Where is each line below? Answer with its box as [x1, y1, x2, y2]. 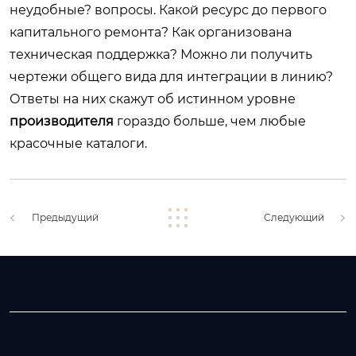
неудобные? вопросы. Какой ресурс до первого [10, 2, 327, 17]
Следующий [264, 211, 324, 223]
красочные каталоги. [10, 135, 147, 151]
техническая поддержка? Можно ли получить [10, 46, 312, 62]
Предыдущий [32, 211, 99, 223]
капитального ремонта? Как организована [10, 24, 292, 40]
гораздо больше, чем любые [114, 113, 306, 129]
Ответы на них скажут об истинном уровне [10, 91, 296, 106]
